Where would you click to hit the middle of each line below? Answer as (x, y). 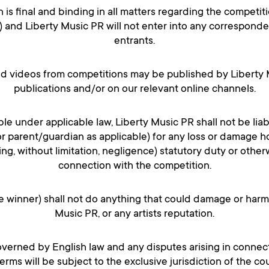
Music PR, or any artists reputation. (134, 215)
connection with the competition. (134, 167)
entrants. (134, 42)
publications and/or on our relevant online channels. (134, 90)
